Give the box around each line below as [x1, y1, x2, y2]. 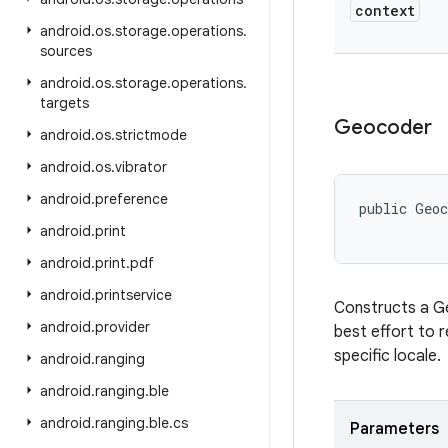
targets [40, 94, 89, 112]
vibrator [115, 158, 167, 176]
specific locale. [334, 346, 441, 366]
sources [40, 42, 92, 60]
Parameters [350, 419, 439, 439]
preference [95, 190, 168, 208]
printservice [95, 286, 172, 304]
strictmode [115, 126, 187, 144]
